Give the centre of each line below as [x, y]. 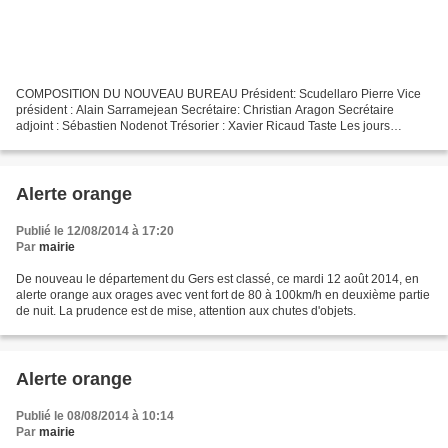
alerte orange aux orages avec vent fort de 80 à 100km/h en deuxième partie [223, 294]
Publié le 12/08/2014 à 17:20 [95, 230]
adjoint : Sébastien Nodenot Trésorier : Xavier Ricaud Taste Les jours [203, 125]
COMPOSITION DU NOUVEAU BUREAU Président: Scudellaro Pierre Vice [218, 93]
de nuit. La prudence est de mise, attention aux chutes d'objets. [186, 310]
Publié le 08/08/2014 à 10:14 [95, 415]
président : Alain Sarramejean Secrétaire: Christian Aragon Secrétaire [205, 109]
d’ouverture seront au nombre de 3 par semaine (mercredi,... [179, 141]
